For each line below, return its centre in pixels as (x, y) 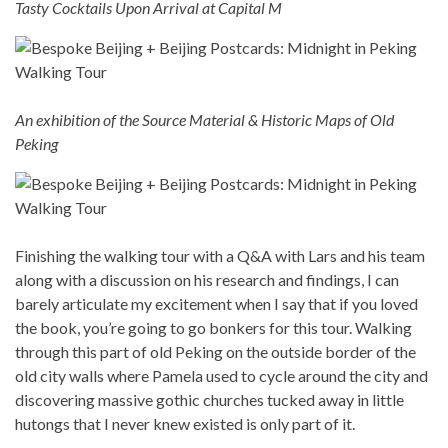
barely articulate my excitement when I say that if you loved (216, 304)
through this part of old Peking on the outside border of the (215, 352)
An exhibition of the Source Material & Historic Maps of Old (204, 120)
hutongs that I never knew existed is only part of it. (185, 424)
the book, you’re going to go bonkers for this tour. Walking (213, 328)
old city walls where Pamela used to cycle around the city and (221, 376)
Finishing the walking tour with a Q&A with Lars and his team (220, 256)
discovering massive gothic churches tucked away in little (209, 400)
